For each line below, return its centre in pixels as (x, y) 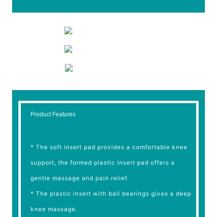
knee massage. (54, 209)
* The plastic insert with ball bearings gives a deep (111, 194)
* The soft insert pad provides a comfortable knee (109, 147)
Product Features (53, 115)
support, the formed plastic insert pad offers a (103, 163)
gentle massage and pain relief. (80, 178)
